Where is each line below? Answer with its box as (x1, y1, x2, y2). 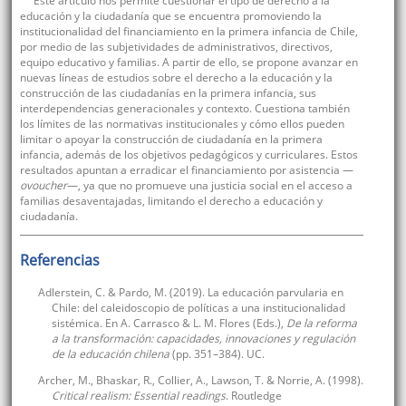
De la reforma (285, 315, 357, 332)
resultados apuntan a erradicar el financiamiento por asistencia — (19, 162, 353, 179)
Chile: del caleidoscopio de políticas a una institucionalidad (51, 300, 345, 316)
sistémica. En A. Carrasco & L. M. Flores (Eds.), (51, 315, 286, 332)
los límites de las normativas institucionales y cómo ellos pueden (19, 116, 344, 132)
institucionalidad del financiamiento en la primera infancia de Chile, (19, 24, 358, 40)
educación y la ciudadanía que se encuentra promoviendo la (19, 8, 322, 24)
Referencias (19, 250, 100, 271)
